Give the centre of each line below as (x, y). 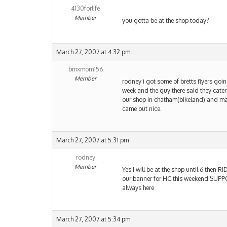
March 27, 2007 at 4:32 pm (93, 52)
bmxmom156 (85, 69)
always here (138, 188)
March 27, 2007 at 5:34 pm (93, 219)
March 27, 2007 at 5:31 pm (92, 140)
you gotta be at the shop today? (165, 21)
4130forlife (85, 9)
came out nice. (142, 109)
